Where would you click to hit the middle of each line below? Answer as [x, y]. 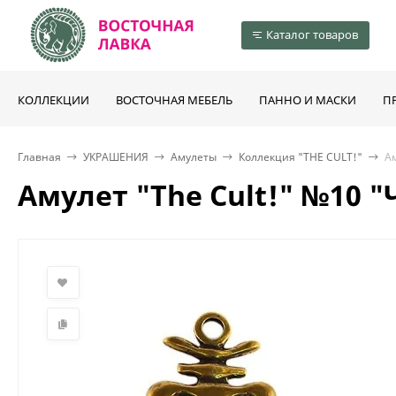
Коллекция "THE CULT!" [301, 156]
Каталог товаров [312, 34]
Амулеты [194, 156]
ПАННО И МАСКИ [308, 99]
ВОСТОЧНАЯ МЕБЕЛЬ [174, 99]
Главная [39, 156]
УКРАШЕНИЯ [116, 156]
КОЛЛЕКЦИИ [53, 99]
